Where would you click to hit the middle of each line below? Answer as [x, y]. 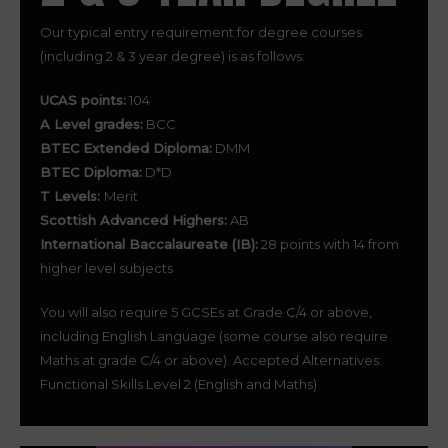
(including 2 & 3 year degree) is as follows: [172, 56]
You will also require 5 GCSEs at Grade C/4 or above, [206, 312]
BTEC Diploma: [91, 172]
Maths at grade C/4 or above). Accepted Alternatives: [211, 360]
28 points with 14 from [328, 244]
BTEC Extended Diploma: [126, 148]
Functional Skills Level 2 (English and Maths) [178, 384]
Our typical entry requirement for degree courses [201, 32]
